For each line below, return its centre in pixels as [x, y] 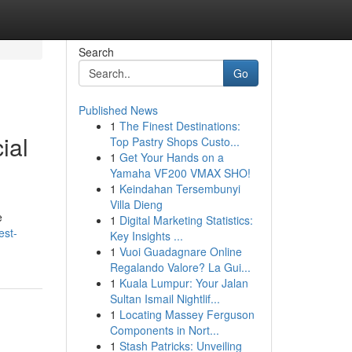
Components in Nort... [164, 330]
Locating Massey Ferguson [187, 314]
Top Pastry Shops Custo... [174, 141]
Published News [118, 110]
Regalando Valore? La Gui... [180, 267]
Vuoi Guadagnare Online [180, 251]
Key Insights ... [146, 236]
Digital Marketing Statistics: [186, 220]
